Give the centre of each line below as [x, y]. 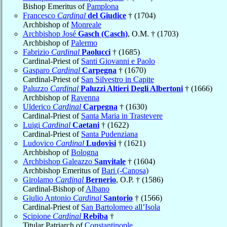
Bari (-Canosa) [125, 170]
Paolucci [96, 52]
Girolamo [39, 179]
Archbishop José [50, 33]
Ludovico [39, 143]
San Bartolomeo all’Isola [121, 207]
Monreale [86, 24]
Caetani [86, 125]
